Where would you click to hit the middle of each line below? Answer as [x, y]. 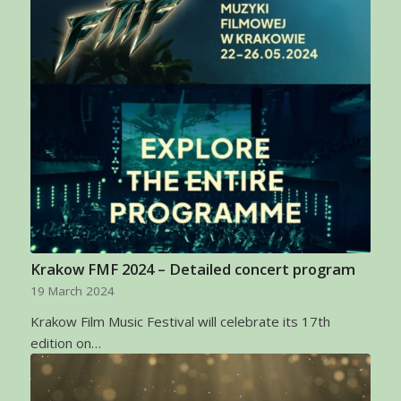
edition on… [65, 343]
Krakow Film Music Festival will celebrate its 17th [180, 322]
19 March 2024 [72, 291]
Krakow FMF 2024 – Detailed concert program [192, 269]
